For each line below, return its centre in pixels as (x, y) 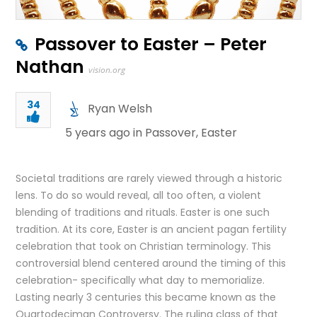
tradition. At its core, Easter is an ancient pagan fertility (151, 229)
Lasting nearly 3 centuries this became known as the (146, 297)
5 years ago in (105, 133)
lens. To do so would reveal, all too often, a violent (139, 195)
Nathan (50, 67)
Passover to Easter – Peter (151, 44)
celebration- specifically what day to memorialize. (140, 280)
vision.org (107, 70)
